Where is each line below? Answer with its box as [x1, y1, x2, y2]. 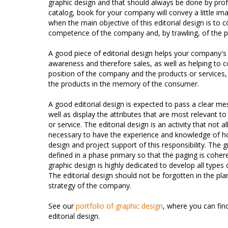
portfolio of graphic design [76, 201, 163, 211]
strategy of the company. [48, 181, 131, 190]
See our [48, 201, 76, 211]
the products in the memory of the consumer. [48, 79, 199, 89]
